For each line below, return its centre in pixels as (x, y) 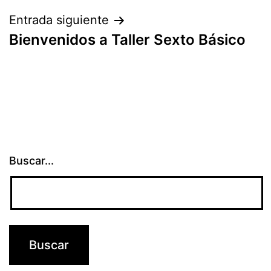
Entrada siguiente (59, 20)
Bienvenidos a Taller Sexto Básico (127, 40)
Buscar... (31, 160)
